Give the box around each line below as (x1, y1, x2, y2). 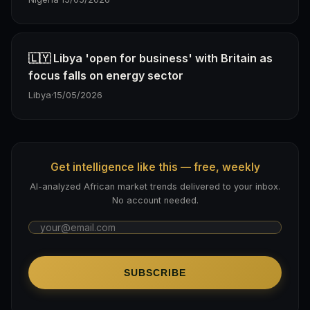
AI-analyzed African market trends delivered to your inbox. (30, 181, 280, 192)
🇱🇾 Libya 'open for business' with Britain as (28, 51, 273, 65)
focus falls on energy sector (28, 68, 183, 82)
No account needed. (111, 195, 199, 206)
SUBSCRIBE (124, 267, 186, 279)
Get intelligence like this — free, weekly (50, 160, 260, 174)
